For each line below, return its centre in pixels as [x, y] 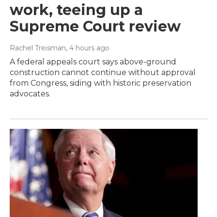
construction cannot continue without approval [103, 73]
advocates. [30, 94]
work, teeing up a [76, 10]
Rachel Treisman [38, 48]
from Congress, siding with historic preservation [101, 83]
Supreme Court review [95, 27]
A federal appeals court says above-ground [93, 62]
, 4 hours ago [88, 48]
